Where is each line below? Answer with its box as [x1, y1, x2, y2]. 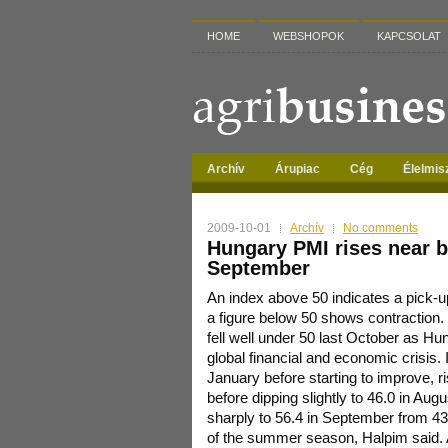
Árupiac [275, 162, 320, 176]
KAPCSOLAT [377, 30, 441, 42]
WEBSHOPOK [273, 30, 344, 42]
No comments [343, 221, 418, 235]
